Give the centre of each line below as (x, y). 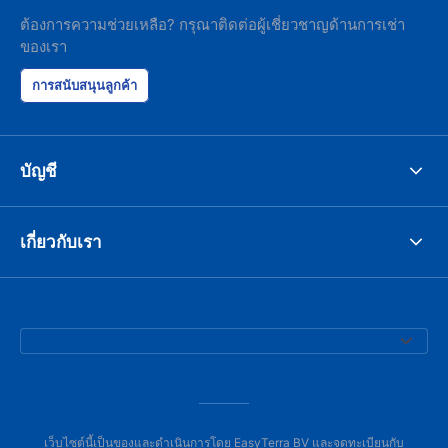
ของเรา (43, 46)
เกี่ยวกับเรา (61, 241)
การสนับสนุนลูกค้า (84, 85)
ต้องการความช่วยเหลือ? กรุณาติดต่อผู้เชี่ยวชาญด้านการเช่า (212, 24)
